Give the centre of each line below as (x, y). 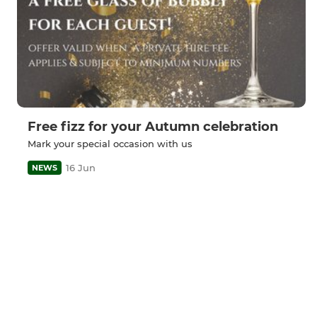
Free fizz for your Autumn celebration (153, 126)
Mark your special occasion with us (110, 143)
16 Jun (81, 167)
